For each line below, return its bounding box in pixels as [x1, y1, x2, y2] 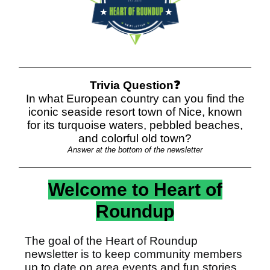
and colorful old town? [78, 132, 192, 145]
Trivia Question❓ [90, 79, 180, 92]
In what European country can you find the [25, 92, 245, 105]
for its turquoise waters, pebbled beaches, [27, 119, 243, 131]
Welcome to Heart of [48, 180, 222, 199]
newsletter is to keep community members [25, 248, 242, 260]
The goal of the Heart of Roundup [25, 234, 198, 247]
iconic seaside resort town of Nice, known [28, 105, 242, 118]
